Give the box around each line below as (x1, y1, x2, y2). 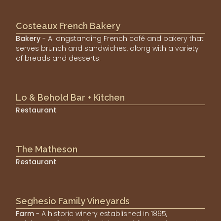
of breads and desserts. (16, 53, 101, 64)
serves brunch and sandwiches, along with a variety (16, 43, 199, 54)
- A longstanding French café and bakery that (42, 34, 204, 44)
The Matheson (16, 144, 77, 155)
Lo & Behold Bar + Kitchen (16, 92, 125, 103)
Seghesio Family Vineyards (16, 196, 130, 207)
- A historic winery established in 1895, (36, 209, 167, 219)
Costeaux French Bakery (16, 21, 120, 32)
